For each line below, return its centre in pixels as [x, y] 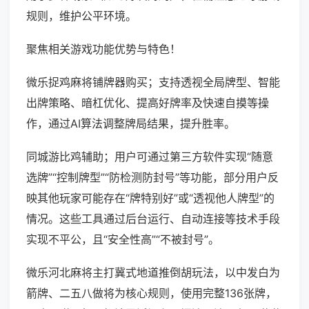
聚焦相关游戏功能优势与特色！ [103, 49]
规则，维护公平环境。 [81, 16]
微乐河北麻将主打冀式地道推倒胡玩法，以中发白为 [153, 273]
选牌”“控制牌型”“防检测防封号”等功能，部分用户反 [152, 178]
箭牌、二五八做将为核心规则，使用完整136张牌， [151, 293]
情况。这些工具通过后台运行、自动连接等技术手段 [153, 219]
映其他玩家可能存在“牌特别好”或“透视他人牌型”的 [150, 198]
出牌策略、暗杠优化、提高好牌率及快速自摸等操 [148, 103]
